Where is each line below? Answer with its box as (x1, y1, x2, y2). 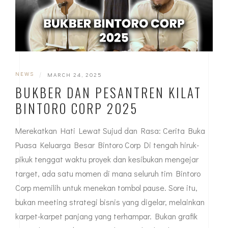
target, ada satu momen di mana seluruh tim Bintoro (15, 167, 201, 179)
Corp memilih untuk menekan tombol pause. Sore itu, (15, 182, 197, 193)
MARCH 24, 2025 (47, 70, 102, 78)
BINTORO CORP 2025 (15, 98, 138, 118)
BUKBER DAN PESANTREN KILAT (15, 82, 202, 102)
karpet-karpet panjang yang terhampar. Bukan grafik (15, 210, 197, 221)
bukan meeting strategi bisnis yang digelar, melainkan (15, 196, 205, 207)
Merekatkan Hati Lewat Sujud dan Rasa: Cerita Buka (15, 125, 205, 136)
